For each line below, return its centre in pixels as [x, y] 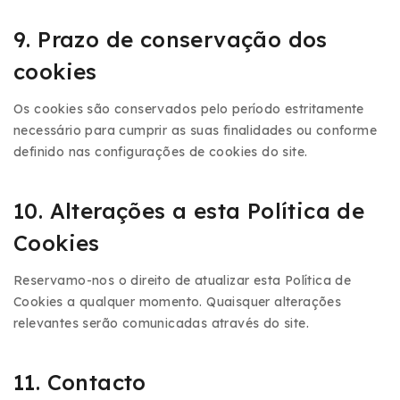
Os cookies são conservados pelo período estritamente [189, 109]
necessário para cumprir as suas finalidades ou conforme [195, 130]
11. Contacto [80, 382]
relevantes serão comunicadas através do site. [161, 323]
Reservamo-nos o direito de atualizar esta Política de [183, 280]
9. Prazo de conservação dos [171, 39]
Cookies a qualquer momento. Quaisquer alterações [178, 302]
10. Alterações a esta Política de [189, 211]
